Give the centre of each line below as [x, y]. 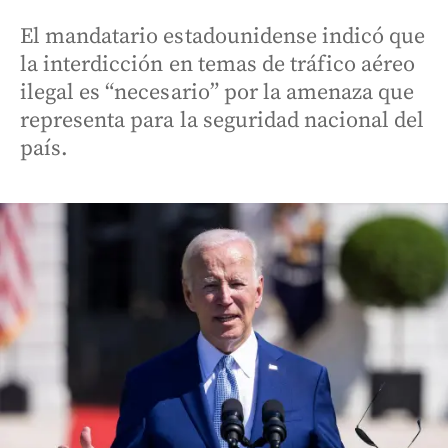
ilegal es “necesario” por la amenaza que [217, 92]
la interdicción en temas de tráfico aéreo [218, 64]
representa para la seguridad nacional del [222, 120]
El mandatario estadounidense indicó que [223, 36]
